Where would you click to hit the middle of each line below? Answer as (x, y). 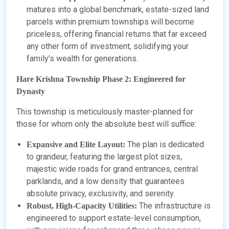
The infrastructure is (174, 206)
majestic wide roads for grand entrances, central (112, 169)
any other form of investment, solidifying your (108, 47)
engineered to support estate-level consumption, (114, 218)
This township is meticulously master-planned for (105, 112)
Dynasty (31, 91)
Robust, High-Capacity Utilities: (82, 206)
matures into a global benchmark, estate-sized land (118, 10)
